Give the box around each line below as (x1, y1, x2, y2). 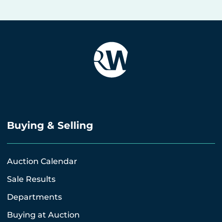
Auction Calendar (7, 157, 77, 166)
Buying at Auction (7, 210, 80, 220)
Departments (7, 192, 62, 202)
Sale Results (7, 174, 55, 184)
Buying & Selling (7, 119, 93, 131)
